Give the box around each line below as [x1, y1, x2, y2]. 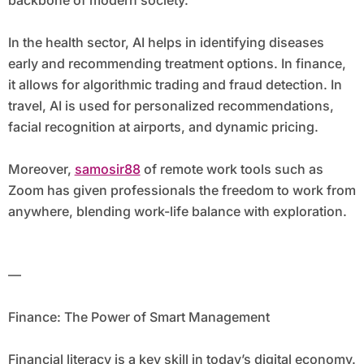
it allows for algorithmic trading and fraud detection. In [7, 76, 342, 93]
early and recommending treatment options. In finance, [7, 55, 346, 72]
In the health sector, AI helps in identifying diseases [7, 34, 324, 51]
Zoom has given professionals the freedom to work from [7, 182, 356, 199]
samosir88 [74, 161, 141, 178]
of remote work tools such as [140, 161, 323, 178]
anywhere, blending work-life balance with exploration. [7, 203, 347, 220]
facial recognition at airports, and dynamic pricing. [7, 119, 318, 136]
